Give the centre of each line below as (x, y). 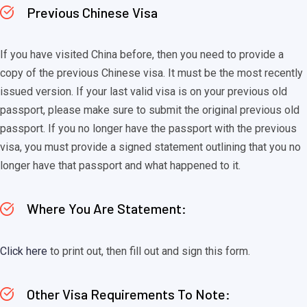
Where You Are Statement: (105, 209)
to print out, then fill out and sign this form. (149, 251)
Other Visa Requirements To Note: (127, 294)
